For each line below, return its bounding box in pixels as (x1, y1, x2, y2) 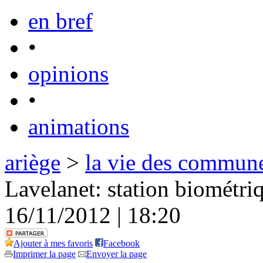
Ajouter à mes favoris (14, 238, 93, 248)
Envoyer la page (86, 249, 147, 259)
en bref (28, 8, 93, 33)
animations (28, 114, 129, 139)
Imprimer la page (13, 249, 76, 259)
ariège (5, 150, 60, 175)
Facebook (103, 238, 140, 248)
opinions (28, 61, 109, 86)
